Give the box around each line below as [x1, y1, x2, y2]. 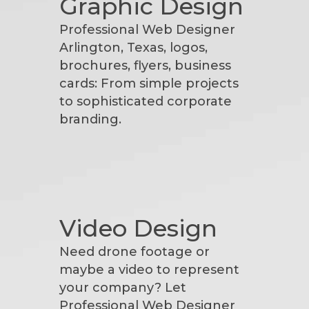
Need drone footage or [59, 244, 210, 260]
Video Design [59, 214, 218, 243]
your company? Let [59, 280, 187, 296]
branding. [59, 111, 122, 127]
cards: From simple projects [59, 75, 239, 91]
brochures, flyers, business [59, 57, 232, 73]
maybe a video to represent [59, 262, 240, 278]
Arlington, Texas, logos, [59, 39, 208, 55]
